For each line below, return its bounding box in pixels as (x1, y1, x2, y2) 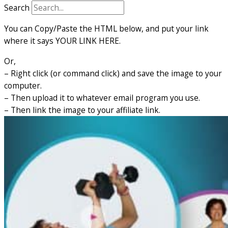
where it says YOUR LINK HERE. (4, 35, 121, 46)
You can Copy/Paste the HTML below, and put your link (4, 23, 209, 34)
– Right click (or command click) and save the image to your (4, 67, 222, 79)
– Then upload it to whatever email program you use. (4, 92, 200, 103)
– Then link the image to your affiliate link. (4, 104, 160, 116)
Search (4, 2, 30, 13)
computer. (4, 79, 42, 91)
